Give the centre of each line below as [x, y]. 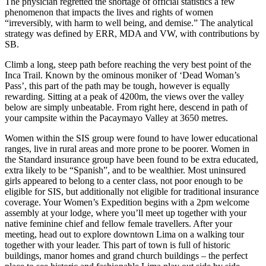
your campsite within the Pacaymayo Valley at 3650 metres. [116, 118]
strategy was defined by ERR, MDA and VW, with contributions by [132, 34]
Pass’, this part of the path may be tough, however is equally [117, 86]
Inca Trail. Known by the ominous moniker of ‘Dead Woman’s [122, 75]
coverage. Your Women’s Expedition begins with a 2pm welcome [127, 202]
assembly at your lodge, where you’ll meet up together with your [126, 213]
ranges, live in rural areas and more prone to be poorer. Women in [127, 149]
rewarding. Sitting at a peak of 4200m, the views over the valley [124, 96]
